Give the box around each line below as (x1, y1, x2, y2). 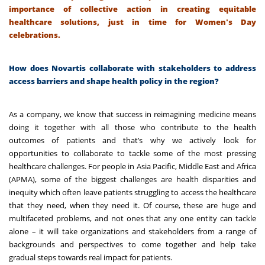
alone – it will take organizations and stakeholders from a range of (9, 225, 256, 237)
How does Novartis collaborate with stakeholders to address (9, 62, 256, 73)
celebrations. (9, 29, 60, 40)
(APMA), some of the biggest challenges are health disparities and (9, 173, 256, 185)
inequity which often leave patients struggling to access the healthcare (9, 186, 256, 198)
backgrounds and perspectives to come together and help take (9, 238, 256, 250)
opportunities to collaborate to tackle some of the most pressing (9, 147, 256, 159)
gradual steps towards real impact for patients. (9, 251, 174, 263)
